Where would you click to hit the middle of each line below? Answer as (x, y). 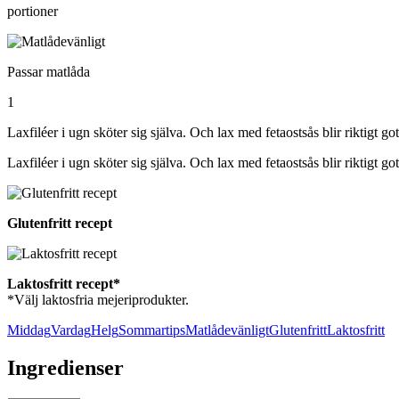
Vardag (71, 330)
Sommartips (152, 330)
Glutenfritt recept (60, 223)
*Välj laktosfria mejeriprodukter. (98, 299)
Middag (29, 330)
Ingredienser (65, 367)
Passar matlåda (49, 71)
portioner (33, 11)
